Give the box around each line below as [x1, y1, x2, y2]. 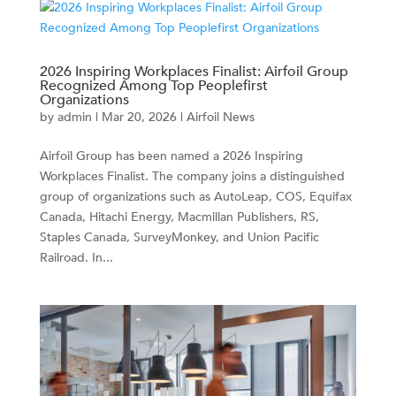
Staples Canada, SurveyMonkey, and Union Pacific [39, 229, 319, 247]
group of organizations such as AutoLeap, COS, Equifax [39, 188, 352, 206]
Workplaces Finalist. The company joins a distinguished [39, 168, 345, 186]
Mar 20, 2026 [101, 109, 177, 126]
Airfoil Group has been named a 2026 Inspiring [39, 148, 303, 165]
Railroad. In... [39, 249, 113, 267]
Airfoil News [186, 109, 255, 126]
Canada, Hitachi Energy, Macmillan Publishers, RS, [39, 209, 319, 226]
